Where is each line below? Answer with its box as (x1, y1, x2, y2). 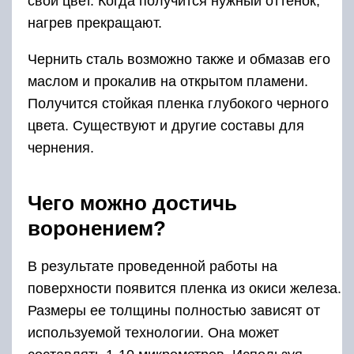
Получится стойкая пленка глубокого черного (28, 96, 329, 112)
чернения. (28, 140, 94, 156)
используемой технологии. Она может (28, 325, 279, 341)
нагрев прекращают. (28, 15, 162, 32)
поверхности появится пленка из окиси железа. (28, 281, 341, 297)
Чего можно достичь (28, 191, 237, 216)
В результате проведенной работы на (28, 258, 277, 275)
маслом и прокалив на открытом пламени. (28, 73, 308, 90)
